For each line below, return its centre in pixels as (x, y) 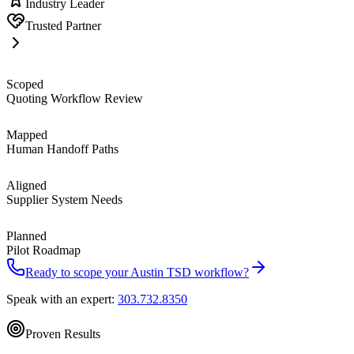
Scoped (25, 84)
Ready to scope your (78, 272)
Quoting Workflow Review (75, 98)
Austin (147, 272)
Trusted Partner (63, 25)
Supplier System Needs (64, 199)
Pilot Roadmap (43, 250)
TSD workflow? (206, 272)
